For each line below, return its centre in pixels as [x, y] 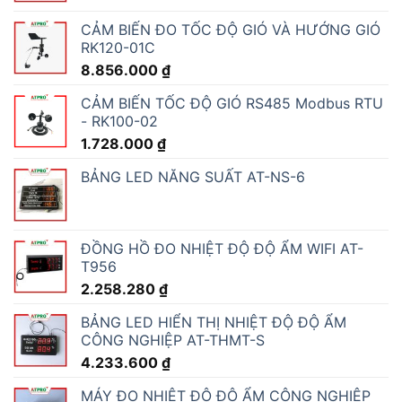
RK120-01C [118, 48]
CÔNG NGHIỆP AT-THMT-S [173, 341]
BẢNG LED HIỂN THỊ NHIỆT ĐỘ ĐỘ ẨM [214, 323]
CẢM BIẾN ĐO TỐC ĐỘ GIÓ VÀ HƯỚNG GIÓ [231, 30]
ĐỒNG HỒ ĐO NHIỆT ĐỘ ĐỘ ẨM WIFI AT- [222, 249]
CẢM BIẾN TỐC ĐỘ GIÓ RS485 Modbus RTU [232, 104]
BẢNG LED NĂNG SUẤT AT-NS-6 [193, 177]
